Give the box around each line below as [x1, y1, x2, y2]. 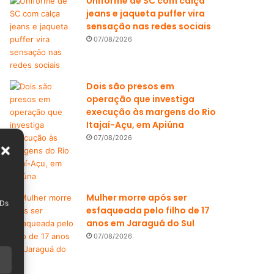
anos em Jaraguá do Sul [86, 217, 195, 229]
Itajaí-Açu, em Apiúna [86, 119, 185, 131]
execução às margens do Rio [86, 106, 217, 118]
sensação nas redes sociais [86, 20, 212, 32]
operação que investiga [86, 93, 195, 105]
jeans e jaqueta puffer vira [86, 7, 206, 20]
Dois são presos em [86, 80, 175, 92]
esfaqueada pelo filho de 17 [86, 204, 210, 217]
